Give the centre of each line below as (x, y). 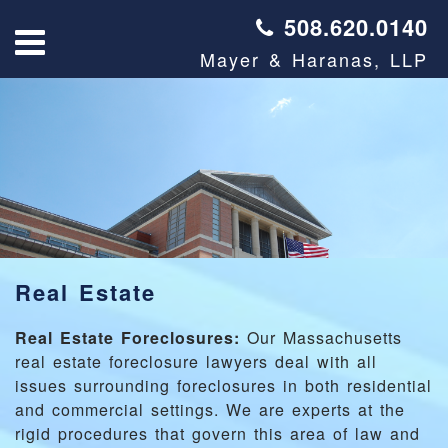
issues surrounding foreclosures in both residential (223, 385)
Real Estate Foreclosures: (127, 337)
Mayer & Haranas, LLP (314, 59)
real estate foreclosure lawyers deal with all (196, 361)
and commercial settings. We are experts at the (210, 409)
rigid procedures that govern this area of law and (217, 433)
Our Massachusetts (321, 337)
